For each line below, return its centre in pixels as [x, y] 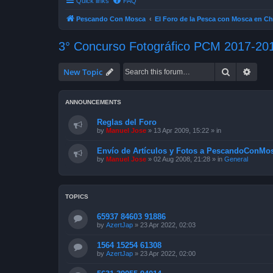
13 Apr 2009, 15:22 [181, 130]
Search [243, 71]
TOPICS [77, 196]
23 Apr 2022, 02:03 [168, 225]
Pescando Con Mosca [111, 19]
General [236, 159]
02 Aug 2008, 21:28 [182, 159]
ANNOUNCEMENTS [93, 102]
